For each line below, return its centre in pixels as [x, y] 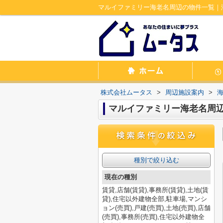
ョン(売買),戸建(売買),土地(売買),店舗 [156, 208]
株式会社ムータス [126, 92]
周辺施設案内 [185, 92]
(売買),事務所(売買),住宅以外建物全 [153, 217]
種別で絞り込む [156, 160]
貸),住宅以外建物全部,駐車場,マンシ [155, 199]
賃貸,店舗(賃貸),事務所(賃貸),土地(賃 [155, 190]
